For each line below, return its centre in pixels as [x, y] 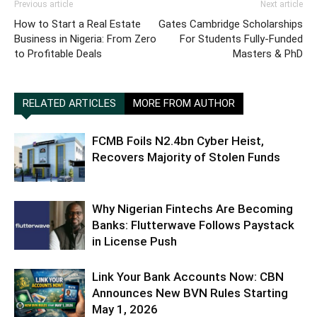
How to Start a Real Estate [77, 24]
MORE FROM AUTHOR [184, 104]
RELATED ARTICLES [69, 104]
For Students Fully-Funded [241, 39]
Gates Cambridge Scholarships [231, 24]
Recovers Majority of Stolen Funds [186, 157]
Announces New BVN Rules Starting [190, 293]
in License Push [134, 242]
